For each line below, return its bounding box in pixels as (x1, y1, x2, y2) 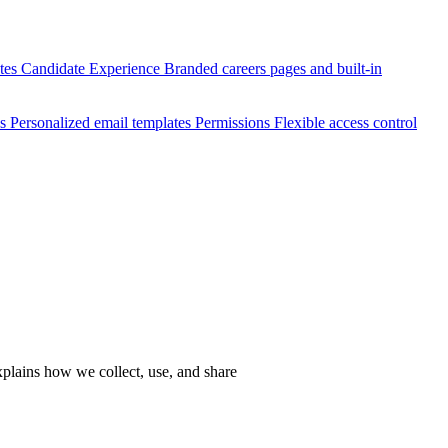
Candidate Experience (21, 60, 164, 77)
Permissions (195, 114, 274, 131)
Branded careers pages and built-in (164, 60, 382, 77)
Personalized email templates (10, 114, 195, 131)
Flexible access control (274, 114, 417, 131)
